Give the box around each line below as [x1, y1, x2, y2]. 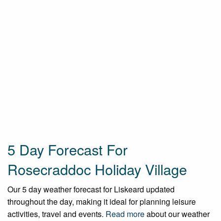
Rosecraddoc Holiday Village [7, 159, 187, 180]
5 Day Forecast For [7, 139, 128, 160]
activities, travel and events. [7, 208, 106, 220]
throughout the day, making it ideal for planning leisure [7, 196, 196, 208]
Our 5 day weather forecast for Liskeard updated [7, 184, 175, 195]
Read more [106, 208, 145, 220]
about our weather [145, 208, 210, 220]
